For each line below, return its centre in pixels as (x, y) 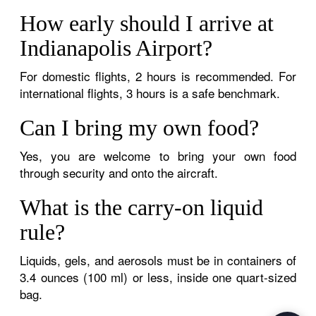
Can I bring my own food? (140, 127)
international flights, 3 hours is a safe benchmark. (150, 92)
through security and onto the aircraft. (119, 172)
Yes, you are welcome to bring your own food (158, 155)
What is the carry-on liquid (142, 207)
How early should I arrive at (147, 23)
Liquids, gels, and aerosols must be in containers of (158, 260)
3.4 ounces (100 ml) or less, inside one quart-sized (158, 276)
